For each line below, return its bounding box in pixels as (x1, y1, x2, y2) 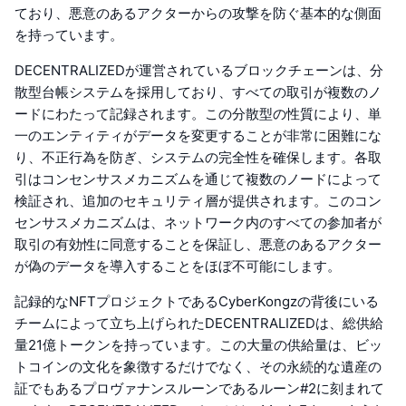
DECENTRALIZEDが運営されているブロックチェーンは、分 (14, 61, 383, 79)
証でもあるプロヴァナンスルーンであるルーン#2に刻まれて (14, 379, 384, 397)
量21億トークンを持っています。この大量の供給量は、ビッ (14, 335, 382, 353)
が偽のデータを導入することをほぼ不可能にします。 (14, 256, 341, 275)
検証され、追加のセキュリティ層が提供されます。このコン (14, 191, 382, 209)
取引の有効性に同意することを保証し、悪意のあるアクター (14, 235, 382, 253)
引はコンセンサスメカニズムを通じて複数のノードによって (14, 169, 382, 188)
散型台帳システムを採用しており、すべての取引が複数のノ (14, 82, 382, 101)
